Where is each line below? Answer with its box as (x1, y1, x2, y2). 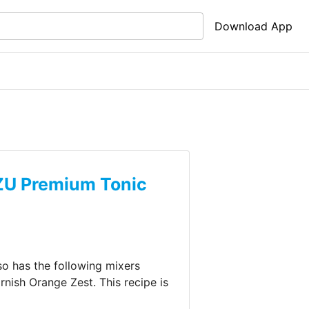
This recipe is (96, 275, 169, 289)
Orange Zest (29, 275, 94, 289)
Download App (215, 19, 292, 33)
